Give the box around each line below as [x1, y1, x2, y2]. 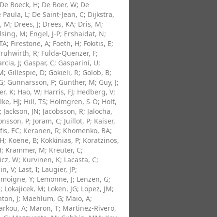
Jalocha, [87, 107, 112, 116]
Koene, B [8, 136, 37, 145]
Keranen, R [23, 126, 59, 135]
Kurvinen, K [22, 155, 60, 164]
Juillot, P [64, 116, 90, 125]
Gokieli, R [48, 68, 78, 77]
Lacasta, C [64, 155, 96, 164]
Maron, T [30, 203, 59, 213]
